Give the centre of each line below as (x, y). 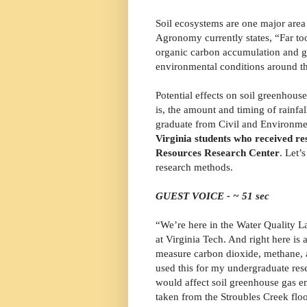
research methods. (194, 167)
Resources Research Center (218, 153)
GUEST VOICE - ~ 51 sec (212, 196)
